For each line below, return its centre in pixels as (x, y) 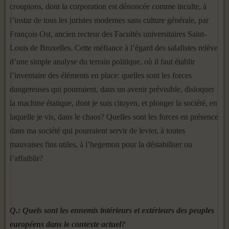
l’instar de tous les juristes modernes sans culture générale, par (109, 20)
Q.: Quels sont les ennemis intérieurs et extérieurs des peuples (112, 210)
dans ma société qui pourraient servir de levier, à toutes (97, 131)
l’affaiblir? (26, 158)
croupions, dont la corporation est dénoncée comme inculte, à (108, 6)
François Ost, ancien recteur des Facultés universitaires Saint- (108, 34)
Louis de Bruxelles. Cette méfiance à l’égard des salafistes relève (114, 48)
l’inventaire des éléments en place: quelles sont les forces (101, 75)
